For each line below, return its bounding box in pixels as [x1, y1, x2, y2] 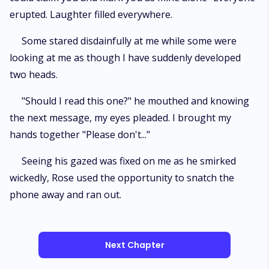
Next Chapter [104, 239, 165, 251]
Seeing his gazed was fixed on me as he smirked [22, 154, 236, 168]
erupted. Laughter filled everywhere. [10, 8, 172, 21]
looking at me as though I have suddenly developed [10, 51, 241, 64]
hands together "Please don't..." [10, 128, 150, 141]
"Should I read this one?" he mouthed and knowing [22, 94, 249, 107]
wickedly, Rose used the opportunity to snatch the [10, 171, 234, 184]
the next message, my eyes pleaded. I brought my [10, 111, 231, 124]
